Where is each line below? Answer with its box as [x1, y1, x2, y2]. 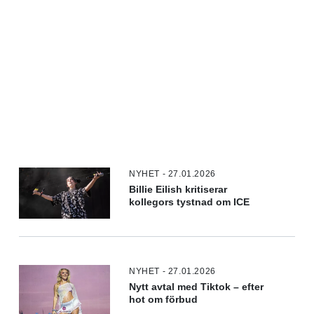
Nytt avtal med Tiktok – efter [129, 281, 264, 292]
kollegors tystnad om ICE [129, 196, 250, 207]
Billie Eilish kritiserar [129, 184, 228, 195]
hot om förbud [129, 294, 198, 305]
